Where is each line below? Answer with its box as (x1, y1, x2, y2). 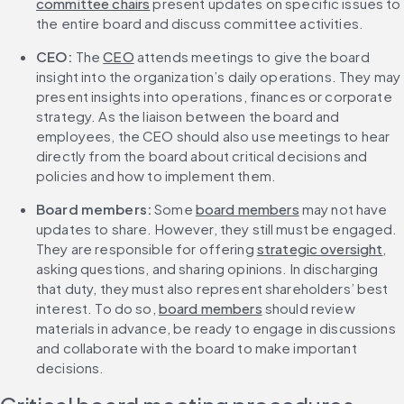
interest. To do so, (36, 299, 159, 317)
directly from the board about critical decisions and (36, 147, 368, 165)
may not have (298, 200, 388, 218)
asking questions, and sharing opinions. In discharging (36, 260, 379, 278)
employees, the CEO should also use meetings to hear (36, 127, 390, 145)
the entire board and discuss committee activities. (36, 14, 364, 32)
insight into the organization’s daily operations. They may (36, 68, 401, 86)
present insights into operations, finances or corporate (36, 87, 392, 106)
